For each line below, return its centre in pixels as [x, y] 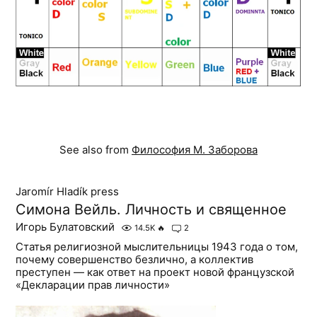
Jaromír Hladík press [68, 192]
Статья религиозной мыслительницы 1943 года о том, [157, 247]
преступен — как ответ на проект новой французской [155, 272]
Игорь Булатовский [65, 227]
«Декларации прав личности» [93, 285]
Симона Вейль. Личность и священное [151, 210]
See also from [96, 150]
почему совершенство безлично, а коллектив [135, 260]
